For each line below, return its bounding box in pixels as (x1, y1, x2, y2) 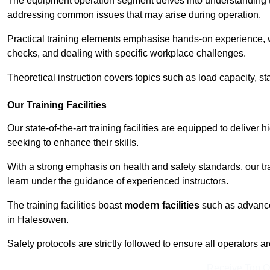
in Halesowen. (7, 215, 69, 225)
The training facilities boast (7, 200, 124, 211)
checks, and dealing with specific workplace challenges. (7, 48, 246, 59)
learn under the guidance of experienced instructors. (7, 176, 228, 187)
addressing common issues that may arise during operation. (7, 10, 261, 20)
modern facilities (124, 200, 199, 211)
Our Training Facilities (7, 100, 107, 111)
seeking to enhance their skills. (7, 137, 139, 148)
